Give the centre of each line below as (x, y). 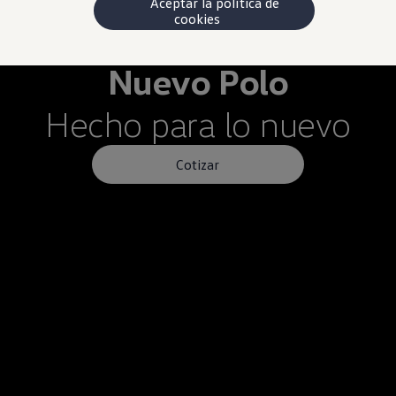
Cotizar (198, 164)
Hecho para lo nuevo (198, 123)
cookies (204, 19)
